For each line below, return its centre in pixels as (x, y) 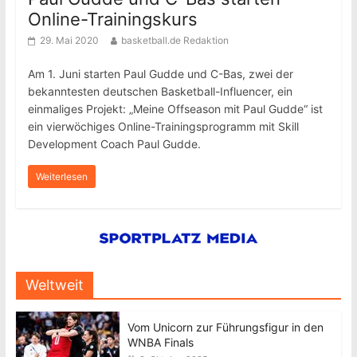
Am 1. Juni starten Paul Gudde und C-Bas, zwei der (160, 74)
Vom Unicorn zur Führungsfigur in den (225, 327)
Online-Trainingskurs (112, 19)
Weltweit (54, 285)
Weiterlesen (61, 177)
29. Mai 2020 (69, 40)
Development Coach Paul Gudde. (114, 144)
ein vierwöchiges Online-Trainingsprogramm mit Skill (163, 126)
